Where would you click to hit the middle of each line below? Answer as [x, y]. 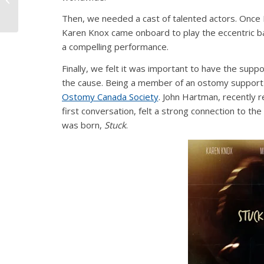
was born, [83, 125]
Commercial [42, 12]
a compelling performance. [115, 47]
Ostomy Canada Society [110, 97]
